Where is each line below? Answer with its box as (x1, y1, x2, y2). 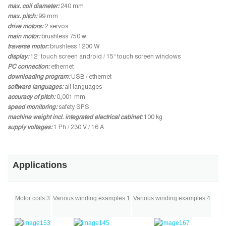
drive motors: (8, 24, 43, 30)
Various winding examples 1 (52, 194, 130, 202)
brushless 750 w (40, 34, 86, 40)
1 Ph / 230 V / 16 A (52, 125, 104, 131)
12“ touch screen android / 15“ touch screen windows (29, 54, 181, 61)
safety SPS (57, 104, 89, 111)
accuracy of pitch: (8, 94, 55, 101)
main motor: (8, 34, 40, 40)
